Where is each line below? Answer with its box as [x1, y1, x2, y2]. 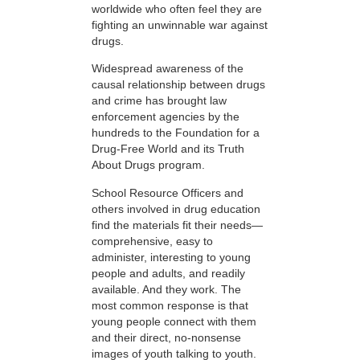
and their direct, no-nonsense [92, 330, 241, 344]
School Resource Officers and [92, 186, 243, 199]
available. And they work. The [92, 282, 241, 296]
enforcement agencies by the [92, 110, 239, 124]
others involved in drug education [92, 202, 260, 215]
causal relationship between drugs [92, 78, 265, 92]
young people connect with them [92, 314, 256, 328]
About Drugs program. [92, 158, 205, 172]
